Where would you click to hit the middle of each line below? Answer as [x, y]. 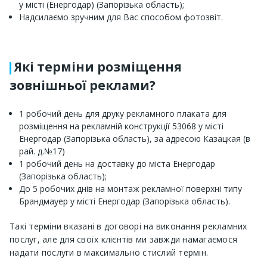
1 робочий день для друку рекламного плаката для [123, 113]
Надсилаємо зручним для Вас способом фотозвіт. [121, 17]
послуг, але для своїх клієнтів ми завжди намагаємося [123, 239]
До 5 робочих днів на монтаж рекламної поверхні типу [131, 188]
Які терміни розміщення [98, 66]
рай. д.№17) [42, 151]
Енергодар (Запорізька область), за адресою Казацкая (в [135, 138]
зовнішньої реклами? [83, 85]
